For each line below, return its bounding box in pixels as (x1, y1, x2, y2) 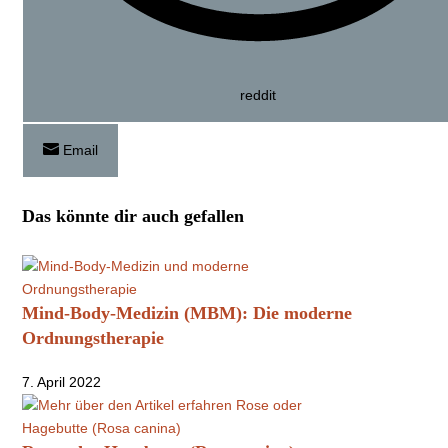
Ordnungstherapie (22, 327, 165, 348)
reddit (240, 86, 277, 103)
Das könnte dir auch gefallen (22, 205, 245, 226)
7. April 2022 (22, 373, 102, 390)
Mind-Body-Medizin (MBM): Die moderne (22, 302, 353, 323)
